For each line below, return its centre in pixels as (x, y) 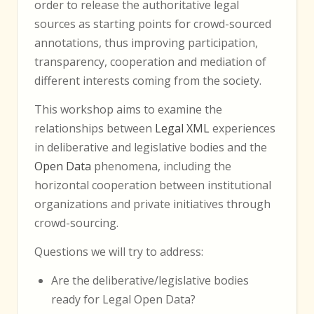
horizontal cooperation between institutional (153, 185)
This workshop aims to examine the (128, 109)
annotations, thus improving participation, (146, 42)
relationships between (95, 128)
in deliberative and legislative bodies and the (151, 147)
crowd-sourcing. (76, 223)
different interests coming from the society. (148, 80)
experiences (243, 128)
